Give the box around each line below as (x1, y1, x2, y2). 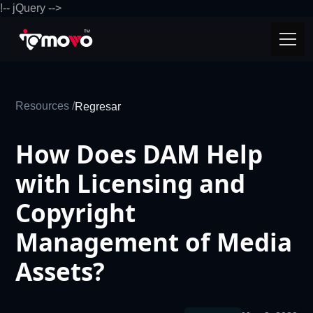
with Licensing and (15, 167, 246, 200)
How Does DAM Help (15, 138, 263, 170)
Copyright (15, 196, 136, 229)
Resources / (15, 100, 75, 112)
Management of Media (15, 226, 293, 259)
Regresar (75, 100, 122, 112)
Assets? (15, 255, 105, 288)
